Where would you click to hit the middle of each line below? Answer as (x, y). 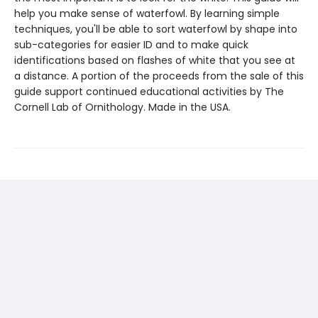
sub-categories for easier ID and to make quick (131, 45)
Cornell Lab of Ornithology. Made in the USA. (122, 107)
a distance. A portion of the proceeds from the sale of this (159, 76)
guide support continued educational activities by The (149, 92)
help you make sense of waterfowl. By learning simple (147, 13)
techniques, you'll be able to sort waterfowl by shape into (156, 29)
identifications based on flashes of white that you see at (155, 60)
